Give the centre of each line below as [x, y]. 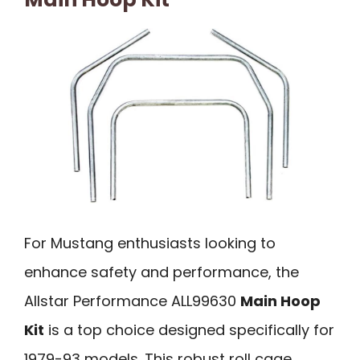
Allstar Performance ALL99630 [132, 301]
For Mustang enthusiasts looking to [150, 243]
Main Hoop [280, 301]
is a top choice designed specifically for [189, 329]
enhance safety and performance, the [162, 272]
